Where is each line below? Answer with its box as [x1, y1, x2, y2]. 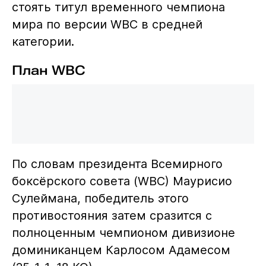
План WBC [11, 62, 85, 78]
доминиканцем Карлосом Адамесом [11, 243, 230, 258]
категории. [11, 34, 74, 49]
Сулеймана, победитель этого [11, 191, 189, 206]
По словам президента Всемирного [11, 157, 223, 172]
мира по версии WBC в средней [11, 17, 202, 32]
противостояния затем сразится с [11, 208, 212, 223]
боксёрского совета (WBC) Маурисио [11, 174, 232, 189]
